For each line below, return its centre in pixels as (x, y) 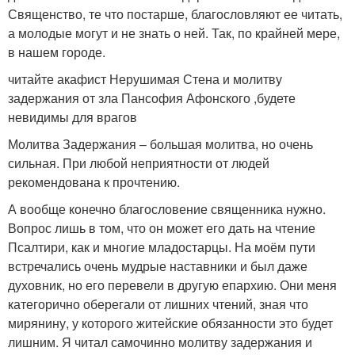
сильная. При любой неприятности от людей (139, 162)
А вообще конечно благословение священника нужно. (167, 208)
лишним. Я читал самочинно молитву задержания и (160, 342)
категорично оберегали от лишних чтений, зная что (158, 303)
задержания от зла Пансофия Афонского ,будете (152, 97)
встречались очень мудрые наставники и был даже (158, 265)
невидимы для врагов (73, 116)
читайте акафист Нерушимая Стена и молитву (145, 78)
